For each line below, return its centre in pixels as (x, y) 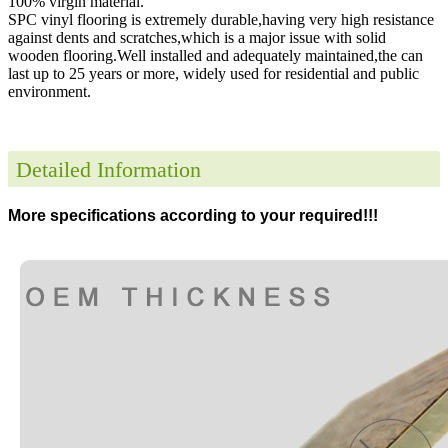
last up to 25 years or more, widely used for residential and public (213, 73)
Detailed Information (108, 169)
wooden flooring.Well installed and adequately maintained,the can (215, 55)
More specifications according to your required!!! (193, 215)
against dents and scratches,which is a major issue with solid (197, 37)
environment (47, 91)
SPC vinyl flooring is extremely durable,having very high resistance (221, 19)
